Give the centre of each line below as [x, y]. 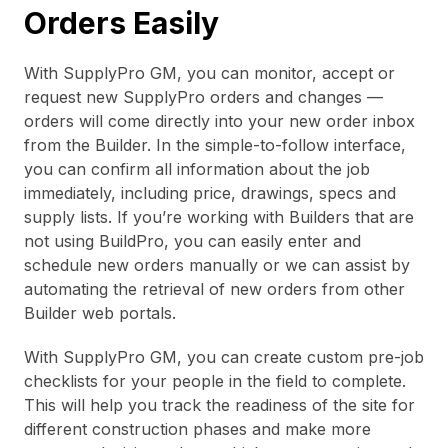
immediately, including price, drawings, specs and [210, 192]
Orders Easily [121, 23]
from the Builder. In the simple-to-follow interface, [215, 144]
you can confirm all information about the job [197, 168]
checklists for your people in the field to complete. [215, 380]
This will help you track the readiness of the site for [219, 404]
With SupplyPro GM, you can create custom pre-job [224, 356]
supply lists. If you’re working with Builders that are [219, 216]
